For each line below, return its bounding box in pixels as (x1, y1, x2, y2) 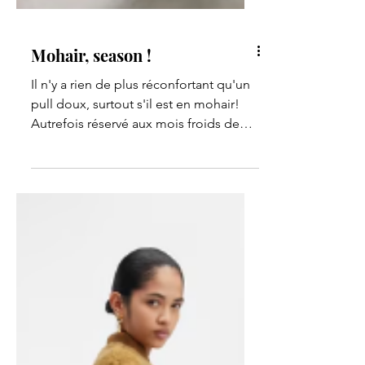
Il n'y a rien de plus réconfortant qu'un (31, 246, 250, 262)
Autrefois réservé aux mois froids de (31, 285, 240, 301)
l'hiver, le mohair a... (31, 305, 145, 320)
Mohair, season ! (31, 213, 152, 235)
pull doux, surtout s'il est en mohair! (31, 266, 240, 281)
